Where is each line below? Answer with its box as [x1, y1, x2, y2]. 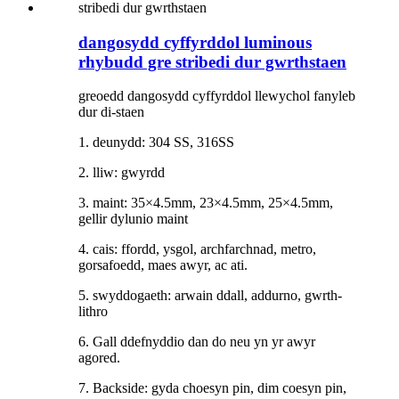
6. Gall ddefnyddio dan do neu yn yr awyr [78, 334, 315, 350]
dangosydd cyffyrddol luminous [78, 32, 312, 52]
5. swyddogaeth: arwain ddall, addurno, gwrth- [78, 288, 342, 304]
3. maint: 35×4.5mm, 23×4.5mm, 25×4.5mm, [78, 195, 333, 211]
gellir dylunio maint [78, 211, 188, 227]
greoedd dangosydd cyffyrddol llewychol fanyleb [78, 88, 355, 104]
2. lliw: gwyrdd [78, 165, 165, 181]
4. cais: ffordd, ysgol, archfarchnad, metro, [78, 241, 316, 257]
